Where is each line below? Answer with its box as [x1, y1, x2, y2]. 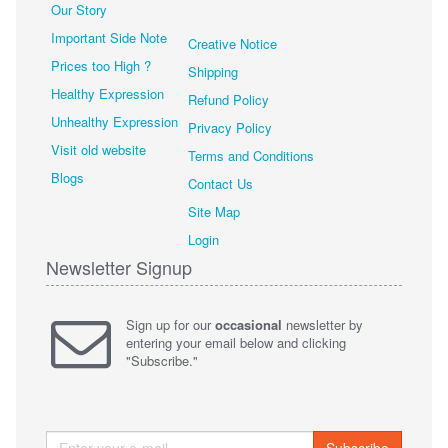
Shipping [187, 62, 238, 81]
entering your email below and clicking [125, 333, 346, 352]
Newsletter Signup [45, 254, 192, 280]
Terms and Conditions [187, 146, 314, 165]
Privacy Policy [187, 118, 272, 137]
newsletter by [281, 315, 363, 334]
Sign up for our [125, 315, 215, 334]
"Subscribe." [125, 351, 198, 370]
